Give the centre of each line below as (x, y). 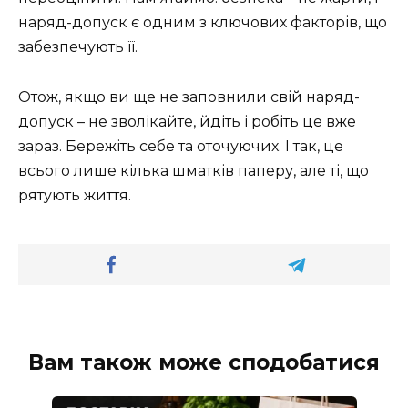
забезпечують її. (78, 47)
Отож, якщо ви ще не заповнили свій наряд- (189, 97)
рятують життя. (75, 195)
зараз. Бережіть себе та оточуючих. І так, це (181, 146)
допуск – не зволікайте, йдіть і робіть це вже (187, 121)
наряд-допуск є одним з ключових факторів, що (203, 23)
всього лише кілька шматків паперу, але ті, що (194, 170)
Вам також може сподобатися (204, 362)
